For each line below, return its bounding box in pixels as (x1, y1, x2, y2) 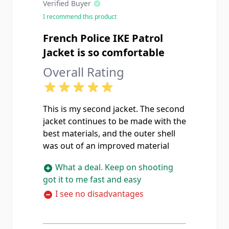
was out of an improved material (43, 140, 169, 151)
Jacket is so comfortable (43, 45, 165, 59)
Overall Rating (43, 63, 124, 80)
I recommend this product (43, 12, 117, 21)
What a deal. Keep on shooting (53, 162, 173, 173)
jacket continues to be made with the (43, 116, 186, 127)
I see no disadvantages (53, 188, 144, 199)
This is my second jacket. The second (43, 103, 185, 114)
